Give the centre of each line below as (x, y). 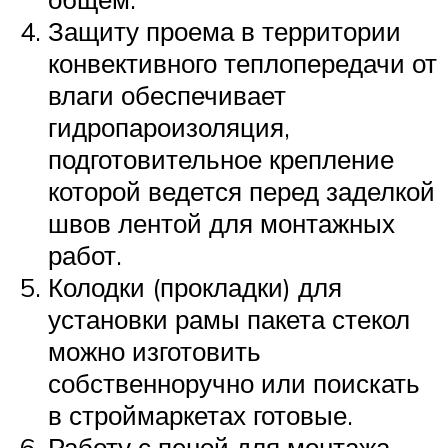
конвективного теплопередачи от (242, 62)
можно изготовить (154, 350)
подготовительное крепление (221, 158)
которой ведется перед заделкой (241, 190)
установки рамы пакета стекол (229, 318)
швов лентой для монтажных (221, 222)
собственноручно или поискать (234, 382)
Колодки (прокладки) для (195, 286)
